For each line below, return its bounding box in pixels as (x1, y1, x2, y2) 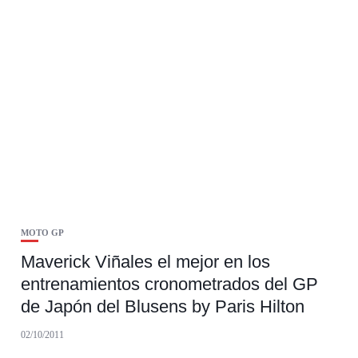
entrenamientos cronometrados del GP (20, 274, 318, 295)
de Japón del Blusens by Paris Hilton (20, 296, 304, 317)
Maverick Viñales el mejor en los (20, 252, 270, 272)
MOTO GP (20, 228, 64, 238)
